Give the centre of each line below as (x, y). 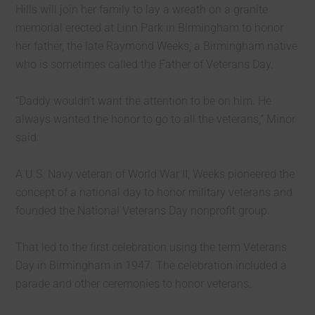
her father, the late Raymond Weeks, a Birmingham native (157, 46)
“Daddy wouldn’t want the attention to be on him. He (144, 101)
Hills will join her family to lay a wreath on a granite (142, 9)
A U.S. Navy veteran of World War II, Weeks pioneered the (155, 174)
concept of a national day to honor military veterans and (154, 192)
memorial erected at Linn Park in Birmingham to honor (150, 28)
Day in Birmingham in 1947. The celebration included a (152, 265)
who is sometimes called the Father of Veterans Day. (145, 64)
